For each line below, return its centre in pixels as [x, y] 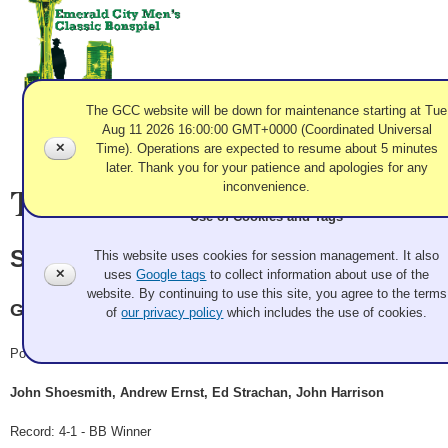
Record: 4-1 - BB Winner [80, 431]
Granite [41, 310]
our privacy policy [172, 312]
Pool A [29, 353]
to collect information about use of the [318, 274]
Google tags [171, 274]
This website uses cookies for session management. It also [267, 255]
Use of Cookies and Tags [267, 216]
